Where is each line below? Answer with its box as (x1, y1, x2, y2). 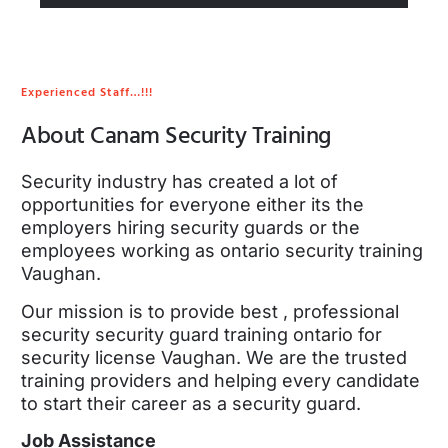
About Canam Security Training (21, 119, 331, 154)
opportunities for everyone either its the (21, 194, 364, 216)
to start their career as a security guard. (21, 392, 361, 414)
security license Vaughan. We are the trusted (21, 346, 407, 368)
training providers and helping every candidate (21, 369, 420, 391)
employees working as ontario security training (21, 240, 423, 262)
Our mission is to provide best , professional (21, 300, 399, 322)
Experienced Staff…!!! (21, 84, 153, 102)
